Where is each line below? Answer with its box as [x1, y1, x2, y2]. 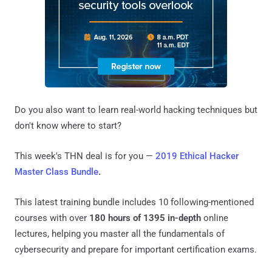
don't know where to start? [15, 120, 121, 131]
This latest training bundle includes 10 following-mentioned [15, 196, 254, 208]
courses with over [15, 212, 89, 223]
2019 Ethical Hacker [155, 150, 239, 161]
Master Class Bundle [15, 166, 98, 177]
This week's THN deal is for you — [15, 150, 155, 161]
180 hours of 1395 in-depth [89, 212, 201, 223]
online [201, 212, 228, 223]
